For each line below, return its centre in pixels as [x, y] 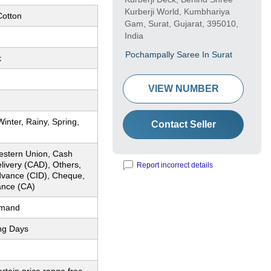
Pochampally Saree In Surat [179, 55]
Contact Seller [183, 125]
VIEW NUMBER [183, 89]
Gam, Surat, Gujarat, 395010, [181, 24]
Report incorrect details [175, 165]
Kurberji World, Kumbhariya [177, 12]
